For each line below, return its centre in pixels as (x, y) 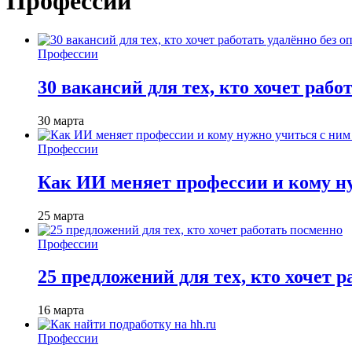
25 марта (61, 215)
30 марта (61, 120)
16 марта (61, 310)
